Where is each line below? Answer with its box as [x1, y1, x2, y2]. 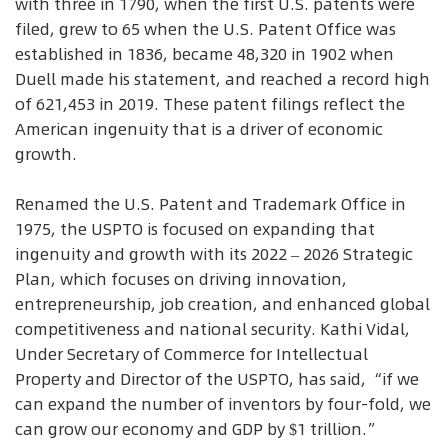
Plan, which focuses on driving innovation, [15, 268, 347, 291]
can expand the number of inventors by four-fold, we [15, 393, 431, 416]
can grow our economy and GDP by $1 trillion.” [15, 418, 380, 441]
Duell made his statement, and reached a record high [15, 67, 430, 90]
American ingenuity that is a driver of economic [15, 117, 383, 140]
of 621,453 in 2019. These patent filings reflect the [15, 92, 405, 115]
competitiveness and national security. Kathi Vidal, [15, 318, 410, 341]
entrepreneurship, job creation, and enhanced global [15, 293, 430, 316]
